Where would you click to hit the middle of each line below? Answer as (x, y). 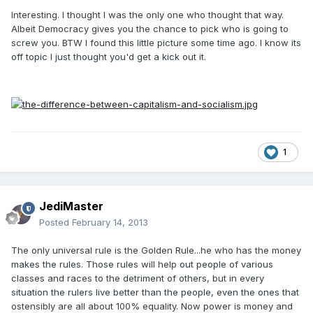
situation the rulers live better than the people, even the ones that (155, 292)
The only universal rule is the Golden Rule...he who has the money (156, 250)
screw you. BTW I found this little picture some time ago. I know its (156, 43)
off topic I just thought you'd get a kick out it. (109, 57)
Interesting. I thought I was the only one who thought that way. (147, 15)
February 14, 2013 (110, 223)
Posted (56, 223)
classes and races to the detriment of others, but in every (138, 278)
